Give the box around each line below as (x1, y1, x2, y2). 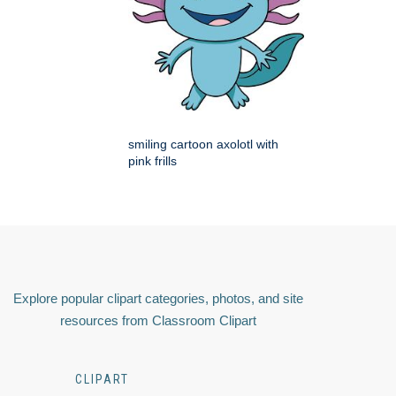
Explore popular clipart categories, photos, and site (13, 291, 303, 307)
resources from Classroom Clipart (60, 313, 256, 329)
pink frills (128, 154, 177, 169)
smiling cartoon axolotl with (128, 137, 278, 152)
